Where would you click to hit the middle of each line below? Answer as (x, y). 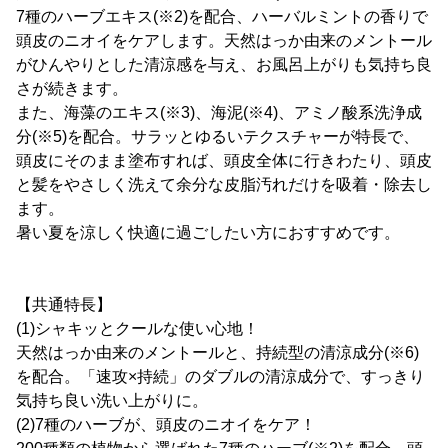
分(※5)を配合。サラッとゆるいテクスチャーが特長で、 (217, 136)
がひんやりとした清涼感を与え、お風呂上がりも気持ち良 (224, 64)
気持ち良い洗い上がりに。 (112, 400)
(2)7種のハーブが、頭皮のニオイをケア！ (166, 424)
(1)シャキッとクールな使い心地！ (137, 328)
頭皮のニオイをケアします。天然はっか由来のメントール (224, 40)
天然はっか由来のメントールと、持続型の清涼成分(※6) (217, 352)
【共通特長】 (64, 304)
